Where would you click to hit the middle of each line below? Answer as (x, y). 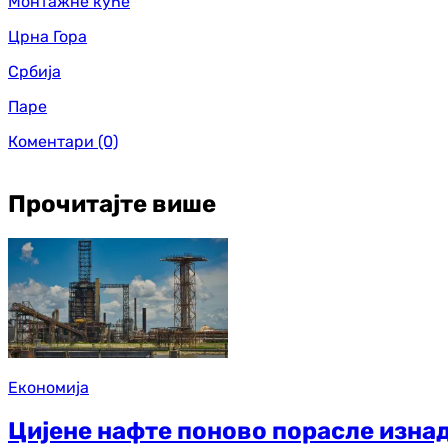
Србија (34, 71)
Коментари (51, 141)
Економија (48, 388)
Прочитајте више (112, 203)
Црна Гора (47, 36)
